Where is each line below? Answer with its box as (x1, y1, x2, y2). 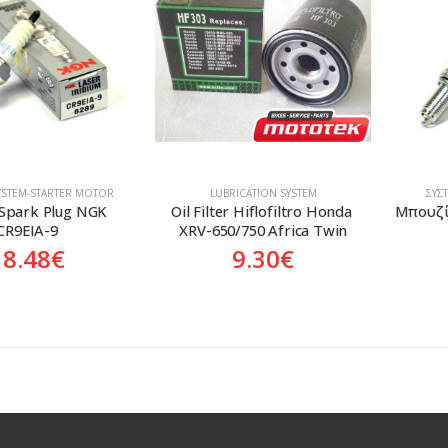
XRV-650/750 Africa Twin (179, 219, 348, 240)
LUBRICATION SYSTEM (209, 185, 317, 200)
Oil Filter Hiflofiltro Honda (170, 200, 356, 221)
